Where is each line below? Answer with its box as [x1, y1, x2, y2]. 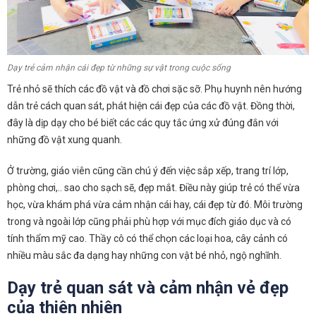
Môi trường [254, 199, 303, 211]
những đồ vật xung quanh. [7, 134, 122, 146]
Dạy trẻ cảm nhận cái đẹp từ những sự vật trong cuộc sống [7, 63, 231, 73]
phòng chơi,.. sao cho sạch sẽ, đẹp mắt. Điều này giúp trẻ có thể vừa [7, 182, 300, 194]
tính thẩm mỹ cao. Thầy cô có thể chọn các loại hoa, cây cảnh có [7, 233, 288, 245]
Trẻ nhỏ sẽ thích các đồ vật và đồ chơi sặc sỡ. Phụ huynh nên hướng [7, 83, 302, 95]
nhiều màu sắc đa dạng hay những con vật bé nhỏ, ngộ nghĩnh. [7, 250, 281, 262]
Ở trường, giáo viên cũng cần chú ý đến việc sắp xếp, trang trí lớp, [7, 165, 288, 177]
